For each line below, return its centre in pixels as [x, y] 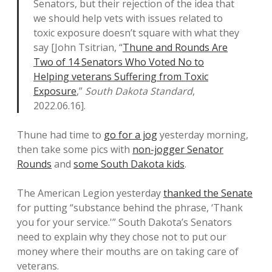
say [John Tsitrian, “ [78, 47]
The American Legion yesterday [90, 193]
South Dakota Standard [139, 91]
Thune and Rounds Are [175, 47]
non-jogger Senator [178, 149]
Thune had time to [60, 135]
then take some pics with [75, 149]
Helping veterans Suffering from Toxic [121, 76]
